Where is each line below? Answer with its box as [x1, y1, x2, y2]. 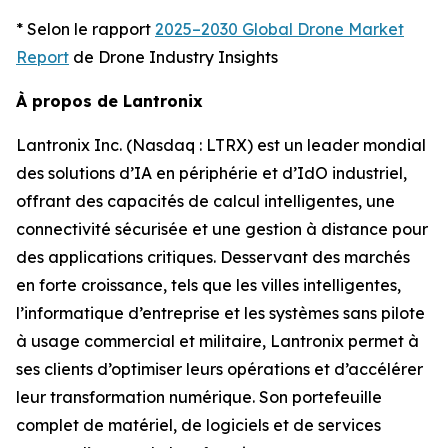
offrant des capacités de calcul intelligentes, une [16, 190, 395, 211]
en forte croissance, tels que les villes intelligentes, [16, 274, 401, 295]
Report [16, 46, 69, 67]
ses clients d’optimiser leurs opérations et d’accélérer [16, 358, 423, 379]
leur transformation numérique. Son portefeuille [16, 386, 382, 407]
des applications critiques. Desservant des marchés [16, 246, 410, 267]
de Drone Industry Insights [69, 46, 278, 67]
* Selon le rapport [16, 18, 155, 39]
